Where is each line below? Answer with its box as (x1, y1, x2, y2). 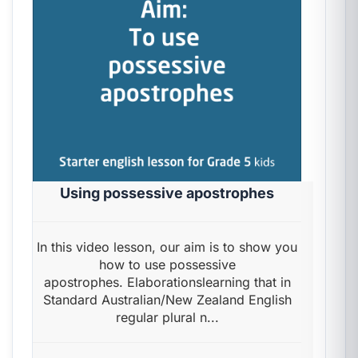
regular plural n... (115, 309, 219, 325)
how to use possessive (98, 257, 236, 272)
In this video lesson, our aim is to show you (37, 239, 297, 255)
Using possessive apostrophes (60, 185, 274, 201)
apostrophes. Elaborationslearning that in (43, 274, 291, 290)
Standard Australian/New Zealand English (42, 292, 292, 308)
